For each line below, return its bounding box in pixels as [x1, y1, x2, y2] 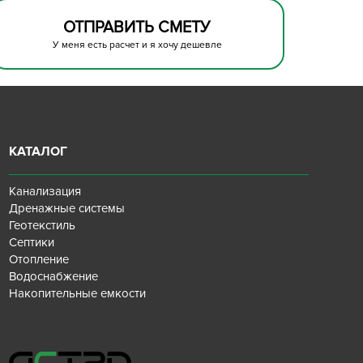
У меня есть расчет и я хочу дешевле [52, 39, 222, 51]
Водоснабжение [8, 269, 98, 284]
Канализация [8, 184, 81, 199]
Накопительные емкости [8, 286, 146, 301]
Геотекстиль [8, 218, 75, 233]
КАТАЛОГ [8, 143, 67, 160]
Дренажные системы [8, 201, 125, 216]
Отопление [8, 252, 69, 267]
